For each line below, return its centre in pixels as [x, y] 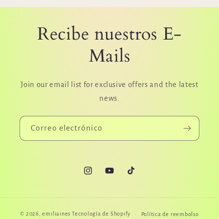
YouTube [118, 176]
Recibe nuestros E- [109, 34]
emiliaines [56, 214]
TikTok [137, 176]
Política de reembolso [170, 214]
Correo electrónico [67, 128]
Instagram [99, 176]
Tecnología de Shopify [101, 214]
